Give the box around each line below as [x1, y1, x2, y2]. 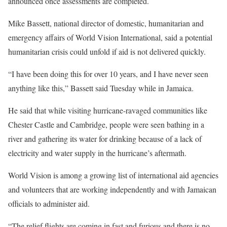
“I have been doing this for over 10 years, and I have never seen [8, 68, 208, 79]
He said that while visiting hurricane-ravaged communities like [8, 104, 207, 116]
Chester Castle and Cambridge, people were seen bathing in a [8, 119, 204, 130]
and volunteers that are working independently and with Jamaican [8, 183, 216, 195]
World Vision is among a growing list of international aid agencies [8, 169, 218, 180]
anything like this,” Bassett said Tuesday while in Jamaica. [8, 82, 194, 93]
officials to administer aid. [8, 198, 90, 209]
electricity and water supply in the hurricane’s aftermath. [8, 147, 186, 158]
